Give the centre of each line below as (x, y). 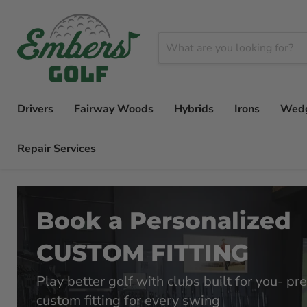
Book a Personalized (164, 221)
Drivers (35, 109)
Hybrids (194, 109)
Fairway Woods (114, 109)
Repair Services (57, 149)
